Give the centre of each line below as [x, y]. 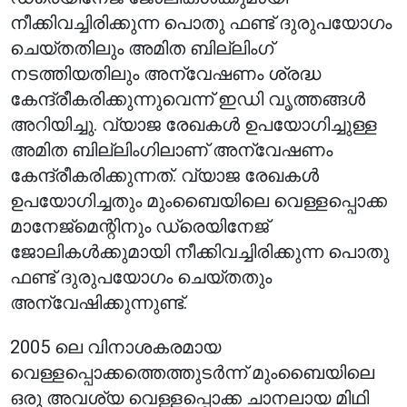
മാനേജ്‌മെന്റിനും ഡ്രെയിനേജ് [140, 226]
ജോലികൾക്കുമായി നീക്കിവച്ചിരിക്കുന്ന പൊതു [200, 252]
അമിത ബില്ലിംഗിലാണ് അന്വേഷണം [172, 150]
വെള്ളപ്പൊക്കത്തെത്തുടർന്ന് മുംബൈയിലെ [193, 372]
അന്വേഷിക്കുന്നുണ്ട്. [99, 303]
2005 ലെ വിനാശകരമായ [116, 347]
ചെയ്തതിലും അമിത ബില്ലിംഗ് [142, 48]
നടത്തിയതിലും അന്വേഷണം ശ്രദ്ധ [166, 74]
